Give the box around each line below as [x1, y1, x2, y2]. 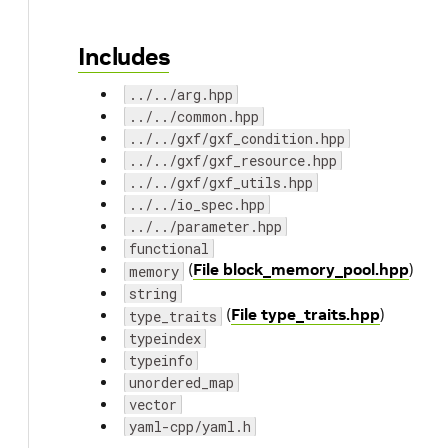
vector [129, 395, 177, 414]
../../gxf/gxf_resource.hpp [129, 151, 337, 170]
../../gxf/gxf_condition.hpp [129, 129, 345, 148]
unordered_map [129, 373, 234, 392]
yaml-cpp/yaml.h [129, 417, 251, 436]
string [129, 284, 177, 303]
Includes [78, 41, 169, 72]
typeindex [129, 329, 201, 348]
